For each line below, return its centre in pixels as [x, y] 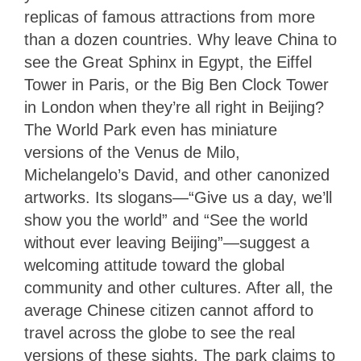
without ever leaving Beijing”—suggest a [167, 243]
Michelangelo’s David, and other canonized [177, 175]
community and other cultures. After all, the [178, 288]
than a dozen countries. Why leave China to [180, 40]
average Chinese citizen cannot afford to [169, 311]
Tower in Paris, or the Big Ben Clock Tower [176, 85]
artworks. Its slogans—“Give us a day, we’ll [178, 198]
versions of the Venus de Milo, [132, 153]
